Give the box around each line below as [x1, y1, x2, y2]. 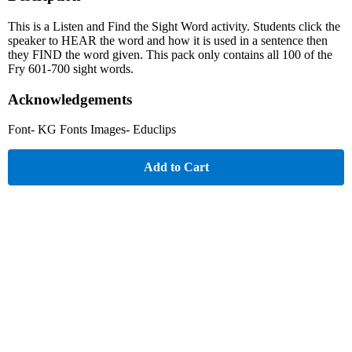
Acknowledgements [8, 90, 132, 108]
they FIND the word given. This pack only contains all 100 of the [8, 47, 332, 61]
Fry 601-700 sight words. [8, 61, 134, 75]
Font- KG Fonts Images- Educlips [8, 123, 176, 137]
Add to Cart [143, 160, 209, 174]
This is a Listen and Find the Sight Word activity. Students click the [8, 19, 340, 33]
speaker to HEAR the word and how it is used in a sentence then [8, 33, 328, 47]
